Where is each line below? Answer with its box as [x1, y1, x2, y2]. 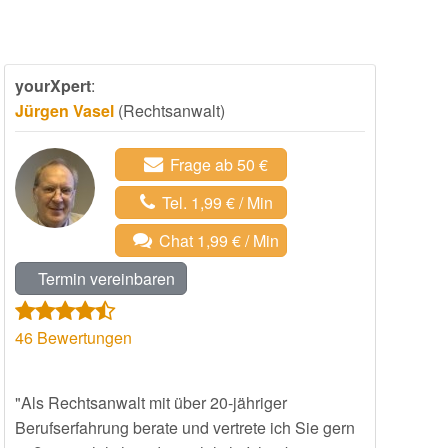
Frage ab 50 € [170, 153, 268, 176]
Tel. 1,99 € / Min [161, 191, 273, 214]
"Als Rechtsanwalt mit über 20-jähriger [15, 391, 287, 414]
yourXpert [15, 74, 91, 97]
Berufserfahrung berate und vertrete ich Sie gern [15, 416, 355, 439]
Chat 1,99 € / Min [159, 229, 279, 252]
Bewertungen [33, 326, 132, 349]
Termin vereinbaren [37, 267, 175, 290]
